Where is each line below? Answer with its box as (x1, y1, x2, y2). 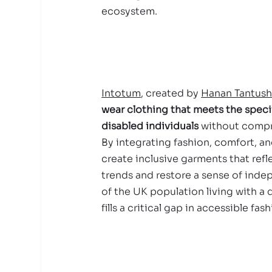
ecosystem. (101, 5, 158, 18)
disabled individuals (101, 120, 199, 132)
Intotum (101, 87, 141, 100)
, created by (141, 87, 202, 100)
